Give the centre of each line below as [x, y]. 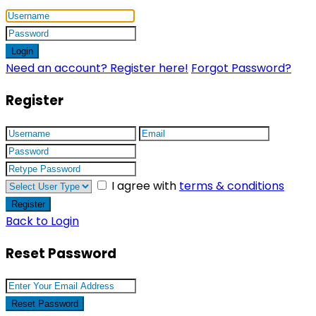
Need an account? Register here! [97, 68]
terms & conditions [232, 186]
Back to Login [42, 221]
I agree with [145, 186]
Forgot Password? [241, 68]
